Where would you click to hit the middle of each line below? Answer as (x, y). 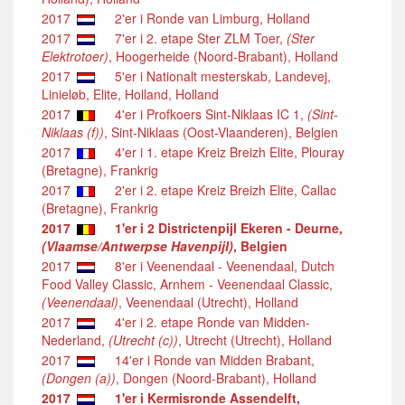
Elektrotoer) (75, 56)
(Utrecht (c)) (143, 339)
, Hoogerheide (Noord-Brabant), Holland (223, 56)
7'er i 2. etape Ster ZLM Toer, (195, 38)
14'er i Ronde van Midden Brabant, (209, 359)
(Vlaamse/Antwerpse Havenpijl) (137, 245)
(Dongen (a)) (79, 377)
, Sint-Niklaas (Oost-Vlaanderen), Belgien (221, 132)
